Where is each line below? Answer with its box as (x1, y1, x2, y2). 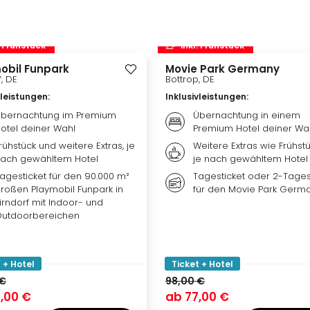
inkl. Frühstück (181, 39, 244, 51)
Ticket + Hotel (172, 258, 233, 270)
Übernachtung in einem (193, 109, 300, 122)
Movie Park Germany (165, 62, 280, 76)
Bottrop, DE (165, 73, 215, 86)
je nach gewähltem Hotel (193, 152, 308, 165)
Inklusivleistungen (165, 91, 246, 102)
